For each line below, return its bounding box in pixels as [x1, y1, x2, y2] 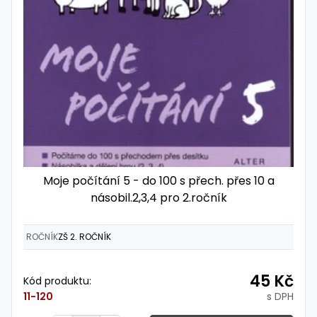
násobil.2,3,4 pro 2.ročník [90, 189, 227, 206]
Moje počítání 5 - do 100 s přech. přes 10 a [42, 172, 275, 189]
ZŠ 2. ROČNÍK [58, 231, 111, 243]
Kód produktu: [23, 274, 91, 289]
